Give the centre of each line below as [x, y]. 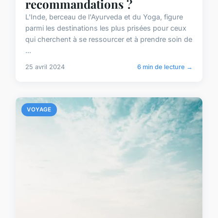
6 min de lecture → [165, 67]
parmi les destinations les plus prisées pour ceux [106, 28]
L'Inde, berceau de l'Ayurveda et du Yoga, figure [104, 17]
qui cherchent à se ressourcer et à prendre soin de [109, 39]
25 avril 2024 [45, 67]
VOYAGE [39, 110]
